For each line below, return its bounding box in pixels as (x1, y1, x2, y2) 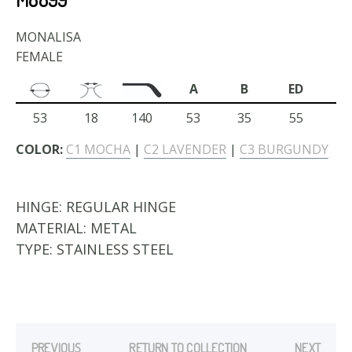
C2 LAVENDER (144, 141, 226, 158)
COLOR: (16, 141, 63, 158)
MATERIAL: (16, 218, 90, 237)
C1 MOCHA (66, 141, 130, 158)
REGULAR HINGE (66, 197, 176, 216)
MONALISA (16, 28, 81, 46)
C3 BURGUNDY (240, 141, 328, 158)
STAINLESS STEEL (57, 240, 174, 258)
